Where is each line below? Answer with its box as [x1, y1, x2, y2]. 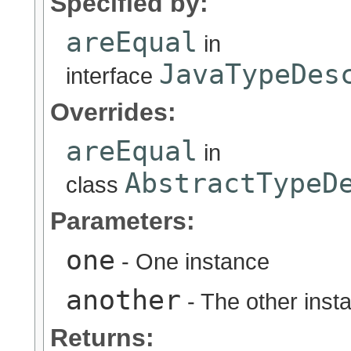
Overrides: [50, 98, 176, 127]
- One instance [115, 248, 270, 275]
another [66, 284, 181, 317]
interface [66, 63, 159, 89]
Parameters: [50, 207, 195, 236]
